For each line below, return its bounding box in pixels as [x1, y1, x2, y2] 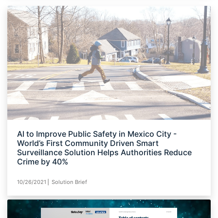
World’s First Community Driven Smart [17, 138, 159, 148]
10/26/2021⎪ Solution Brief [17, 179, 87, 186]
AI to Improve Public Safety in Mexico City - [17, 129, 177, 139]
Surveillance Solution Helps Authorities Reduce [17, 147, 192, 158]
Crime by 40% [17, 157, 68, 167]
